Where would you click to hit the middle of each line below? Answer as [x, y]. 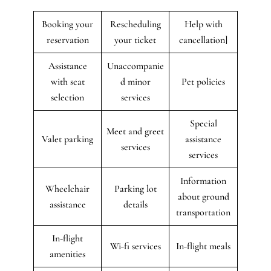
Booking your [67, 24]
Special [203, 123]
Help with [203, 24]
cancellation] [203, 40]
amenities [67, 254]
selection [67, 97]
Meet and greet [135, 131]
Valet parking [67, 139]
